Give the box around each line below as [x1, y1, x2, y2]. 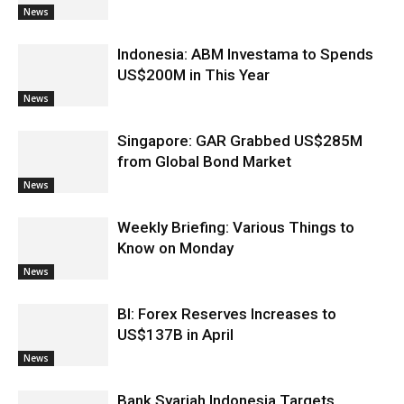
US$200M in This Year [117, 66, 270, 84]
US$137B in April [117, 326, 234, 344]
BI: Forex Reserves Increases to [117, 305, 336, 323]
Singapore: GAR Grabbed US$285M [117, 132, 363, 150]
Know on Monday [117, 239, 234, 257]
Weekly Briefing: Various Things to [117, 218, 354, 236]
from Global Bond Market [117, 152, 291, 170]
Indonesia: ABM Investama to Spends [117, 45, 373, 63]
